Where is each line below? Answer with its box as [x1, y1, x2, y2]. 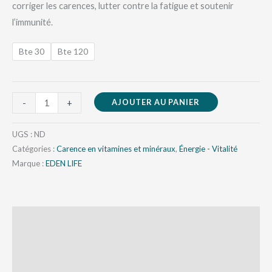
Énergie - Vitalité [179, 144, 237, 154]
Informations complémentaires [12, 239, 143, 250]
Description [12, 213, 62, 224]
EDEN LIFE [46, 158, 82, 169]
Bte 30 [19, 46, 44, 56]
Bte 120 [58, 46, 88, 56]
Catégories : [12, 144, 56, 154]
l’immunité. [12, 16, 53, 27]
